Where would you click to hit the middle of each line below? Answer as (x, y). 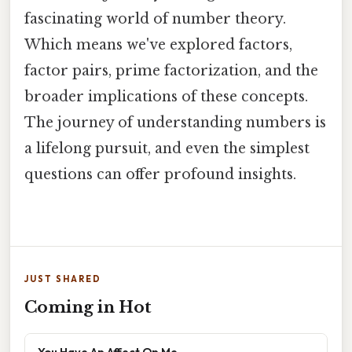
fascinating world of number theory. (155, 19)
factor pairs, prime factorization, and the (171, 71)
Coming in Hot (88, 308)
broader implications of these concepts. (166, 97)
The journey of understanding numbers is (175, 123)
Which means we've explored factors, (158, 45)
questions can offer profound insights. (160, 175)
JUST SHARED (63, 279)
